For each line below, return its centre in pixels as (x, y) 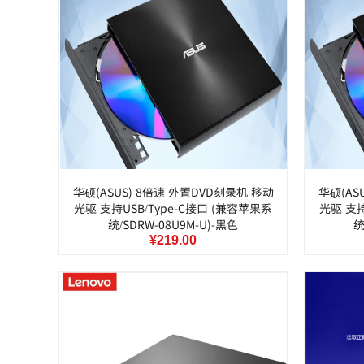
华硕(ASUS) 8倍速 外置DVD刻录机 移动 (173, 192)
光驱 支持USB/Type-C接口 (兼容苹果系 (173, 208)
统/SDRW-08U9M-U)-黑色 (173, 224)
